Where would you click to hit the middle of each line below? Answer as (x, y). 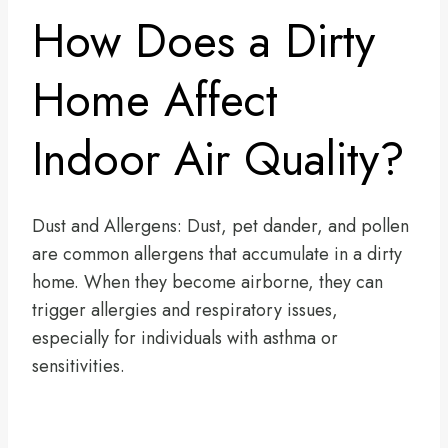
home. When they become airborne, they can (207, 281)
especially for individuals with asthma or (185, 337)
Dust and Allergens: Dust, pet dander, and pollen (220, 225)
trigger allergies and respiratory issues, (185, 309)
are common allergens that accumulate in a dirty (217, 253)
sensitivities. (78, 365)
